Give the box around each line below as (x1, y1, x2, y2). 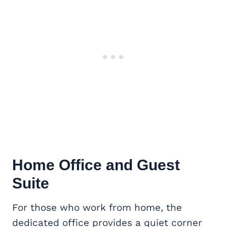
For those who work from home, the (12, 201, 182, 213)
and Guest (102, 156, 180, 173)
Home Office (12, 156, 102, 173)
